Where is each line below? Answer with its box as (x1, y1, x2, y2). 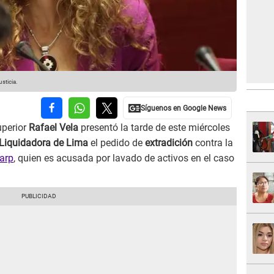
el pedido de (88, 137, 145, 149)
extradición (145, 137, 193, 149)
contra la (193, 137, 233, 149)
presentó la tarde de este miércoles (78, 122, 230, 134)
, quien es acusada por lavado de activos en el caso (13, 152, 234, 165)
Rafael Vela (29, 122, 78, 134)
